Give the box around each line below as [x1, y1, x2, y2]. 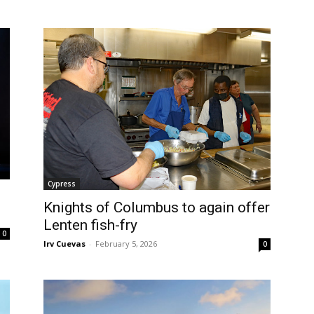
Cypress [48, 179, 76, 189]
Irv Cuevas [43, 238, 86, 250]
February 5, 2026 [95, 238, 157, 250]
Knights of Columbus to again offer [43, 199, 270, 217]
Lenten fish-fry [43, 217, 137, 234]
